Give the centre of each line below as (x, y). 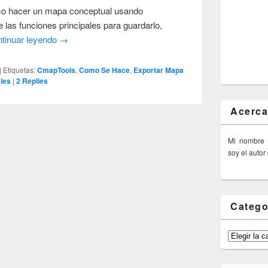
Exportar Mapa (159, 70)
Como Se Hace (105, 70)
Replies (34, 80)
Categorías (245, 234)
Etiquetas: (19, 69)
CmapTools (57, 70)
